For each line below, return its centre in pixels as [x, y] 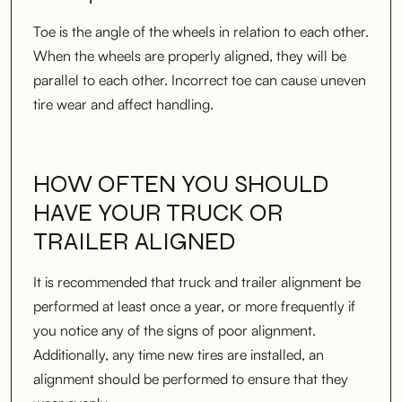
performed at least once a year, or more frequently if [194, 306]
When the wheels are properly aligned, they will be [190, 55]
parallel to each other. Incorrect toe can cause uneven [200, 79]
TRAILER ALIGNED [135, 241]
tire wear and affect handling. [123, 104]
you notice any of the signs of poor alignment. [175, 330]
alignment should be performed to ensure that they [191, 378]
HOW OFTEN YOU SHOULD [181, 184]
